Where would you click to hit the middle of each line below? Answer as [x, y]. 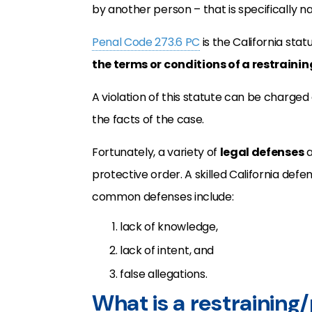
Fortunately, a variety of [156, 152]
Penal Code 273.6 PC [146, 42]
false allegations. [164, 274]
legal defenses [262, 152]
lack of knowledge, [169, 227]
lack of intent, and [167, 250]
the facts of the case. [148, 119]
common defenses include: [163, 197]
